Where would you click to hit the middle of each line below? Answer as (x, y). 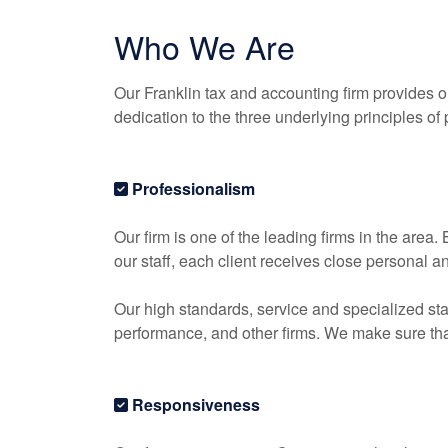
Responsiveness (194, 404)
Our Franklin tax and (187, 92)
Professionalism (191, 188)
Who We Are (204, 46)
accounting (300, 92)
